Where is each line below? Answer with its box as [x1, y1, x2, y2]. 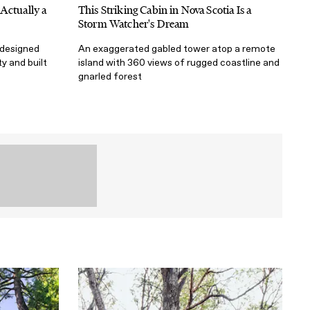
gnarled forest [78, 70, 142, 82]
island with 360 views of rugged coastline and [78, 56, 280, 69]
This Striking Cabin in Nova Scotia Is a [78, 2, 252, 17]
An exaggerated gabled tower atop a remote [78, 42, 275, 55]
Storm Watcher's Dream [78, 16, 190, 31]
